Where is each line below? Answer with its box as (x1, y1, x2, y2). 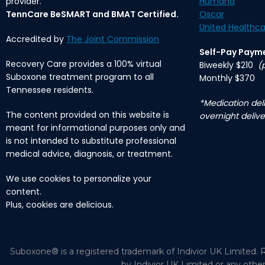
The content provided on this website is (6, 109, 169, 121)
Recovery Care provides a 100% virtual (6, 58, 161, 70)
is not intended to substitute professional (6, 135, 176, 147)
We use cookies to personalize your (6, 173, 151, 185)
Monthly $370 (199, 72, 255, 84)
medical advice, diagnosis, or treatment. (6, 148, 173, 160)
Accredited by (6, 33, 66, 45)
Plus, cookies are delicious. (6, 199, 114, 211)
